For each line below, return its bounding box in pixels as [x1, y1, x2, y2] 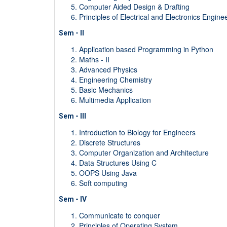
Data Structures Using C [79, 158, 157, 168]
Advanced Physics [79, 64, 139, 75]
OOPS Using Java [79, 168, 137, 178]
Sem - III [58, 112, 86, 121]
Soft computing [79, 178, 127, 188]
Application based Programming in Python [79, 44, 213, 55]
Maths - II [79, 54, 109, 65]
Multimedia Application [79, 95, 151, 105]
